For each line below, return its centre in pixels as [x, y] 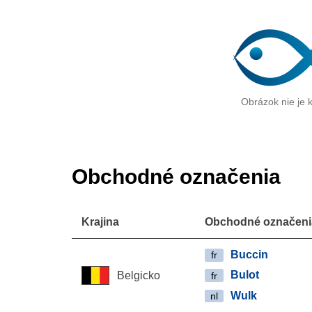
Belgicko [138, 275]
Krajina [101, 222]
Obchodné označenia [176, 176]
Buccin [250, 255]
